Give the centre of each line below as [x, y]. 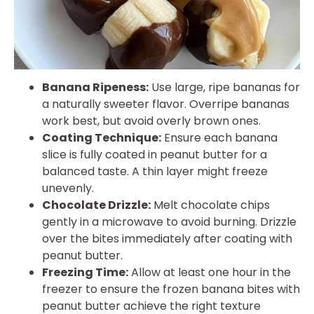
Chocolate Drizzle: [96, 205]
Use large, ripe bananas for [224, 87]
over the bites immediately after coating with [167, 238]
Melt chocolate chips [210, 205]
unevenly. [68, 188]
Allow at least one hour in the [210, 272]
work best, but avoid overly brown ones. [151, 121]
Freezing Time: [85, 272]
